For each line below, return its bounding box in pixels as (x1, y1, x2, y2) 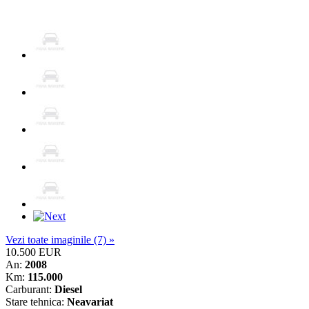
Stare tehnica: (6, 295, 67, 308)
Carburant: (6, 283, 54, 295)
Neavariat (67, 295, 113, 308)
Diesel (54, 283, 82, 295)
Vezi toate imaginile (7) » (6, 233, 114, 246)
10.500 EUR (6, 246, 61, 258)
